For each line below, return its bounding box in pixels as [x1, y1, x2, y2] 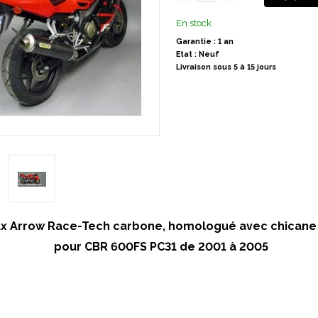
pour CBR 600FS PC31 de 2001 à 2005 [53, 240, 268, 253]
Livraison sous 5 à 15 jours [175, 62, 276, 72]
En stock [175, 18, 212, 28]
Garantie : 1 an [175, 37, 234, 46]
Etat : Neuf [175, 50, 219, 59]
